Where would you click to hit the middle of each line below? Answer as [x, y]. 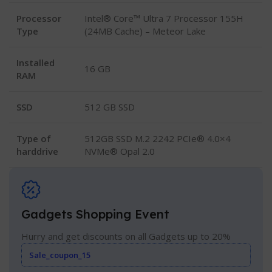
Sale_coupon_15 [60, 255]
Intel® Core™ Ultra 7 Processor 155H [164, 19]
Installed [36, 63]
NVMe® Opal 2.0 [120, 151]
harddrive [38, 151]
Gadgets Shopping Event [96, 214]
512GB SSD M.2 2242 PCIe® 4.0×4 [158, 139]
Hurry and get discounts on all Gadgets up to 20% [126, 236]
